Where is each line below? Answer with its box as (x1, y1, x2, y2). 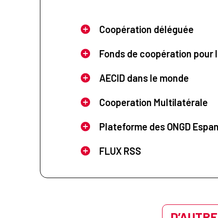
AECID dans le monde (99, 72, 189, 84)
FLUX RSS (99, 145, 141, 157)
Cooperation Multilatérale (99, 96, 208, 108)
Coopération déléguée (99, 23, 194, 35)
